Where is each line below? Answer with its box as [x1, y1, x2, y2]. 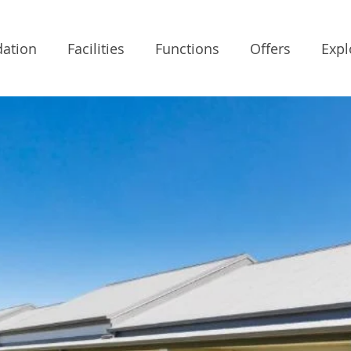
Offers [249, 39, 291, 58]
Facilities [67, 39, 125, 58]
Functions [154, 39, 219, 58]
